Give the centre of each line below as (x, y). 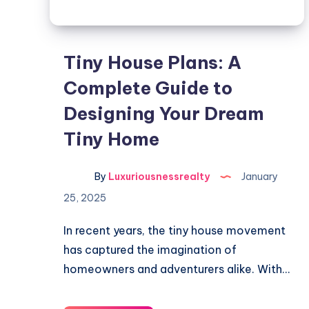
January (259, 177)
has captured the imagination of (150, 250)
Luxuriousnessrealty (158, 177)
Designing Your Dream (164, 113)
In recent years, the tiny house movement (175, 230)
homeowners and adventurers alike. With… (177, 269)
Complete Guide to (148, 88)
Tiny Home (111, 139)
